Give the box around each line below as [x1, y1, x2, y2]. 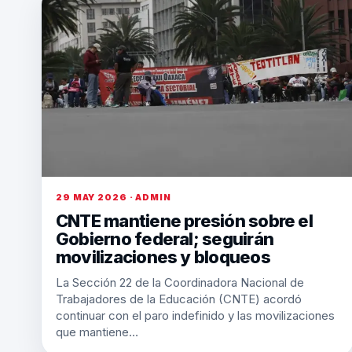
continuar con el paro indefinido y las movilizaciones [56, 308, 335, 323]
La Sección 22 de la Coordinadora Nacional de [56, 275, 304, 290]
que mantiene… [56, 324, 138, 339]
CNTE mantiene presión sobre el [56, 211, 313, 231]
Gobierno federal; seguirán [56, 229, 273, 249]
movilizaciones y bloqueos [56, 247, 270, 267]
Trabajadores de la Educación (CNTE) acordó [56, 291, 302, 306]
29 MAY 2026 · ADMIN [56, 192, 171, 203]
